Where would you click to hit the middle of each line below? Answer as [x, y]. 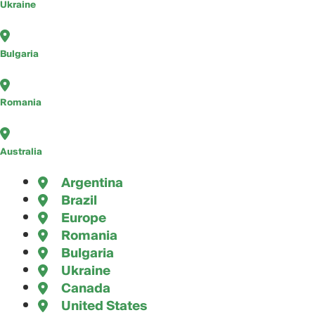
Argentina [92, 184]
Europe [83, 219]
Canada [85, 289]
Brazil [79, 201]
